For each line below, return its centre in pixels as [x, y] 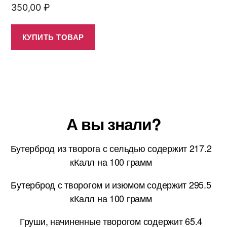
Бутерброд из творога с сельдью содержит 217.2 [111, 148]
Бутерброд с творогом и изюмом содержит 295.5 [111, 184]
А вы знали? [113, 123]
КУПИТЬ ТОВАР [53, 37]
